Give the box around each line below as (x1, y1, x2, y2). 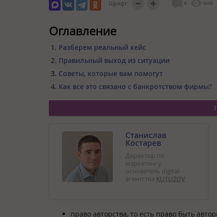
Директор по (125, 151, 164, 160)
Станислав (125, 129, 167, 140)
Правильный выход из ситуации (59, 55, 170, 65)
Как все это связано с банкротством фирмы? (59, 81, 212, 91)
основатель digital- (125, 166, 181, 175)
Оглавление (49, 23, 116, 39)
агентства (125, 174, 156, 183)
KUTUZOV (156, 174, 185, 183)
